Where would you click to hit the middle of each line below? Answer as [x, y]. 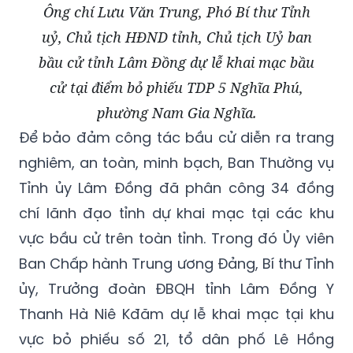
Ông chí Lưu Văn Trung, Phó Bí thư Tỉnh [176, 12]
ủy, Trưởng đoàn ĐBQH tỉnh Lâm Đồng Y [176, 289]
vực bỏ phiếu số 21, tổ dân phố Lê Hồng [176, 340]
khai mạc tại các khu [252, 214]
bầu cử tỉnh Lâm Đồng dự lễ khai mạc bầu [176, 63]
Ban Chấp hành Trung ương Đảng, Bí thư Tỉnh [176, 264]
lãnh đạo [79, 214]
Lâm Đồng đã [128, 188]
